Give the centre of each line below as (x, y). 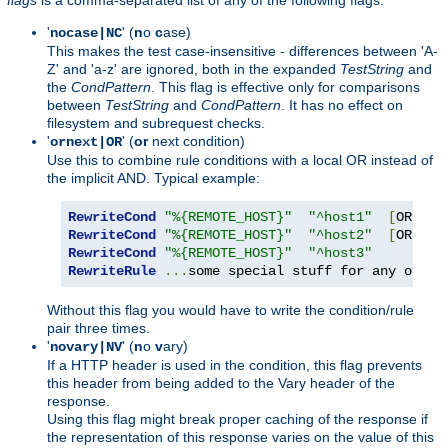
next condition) (196, 140)
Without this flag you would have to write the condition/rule (230, 309)
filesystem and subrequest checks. (156, 122)
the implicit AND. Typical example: (153, 177)
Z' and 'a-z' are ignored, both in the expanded (193, 68)
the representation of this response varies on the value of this (240, 436)
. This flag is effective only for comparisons (285, 86)
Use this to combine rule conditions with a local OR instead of (240, 159)
